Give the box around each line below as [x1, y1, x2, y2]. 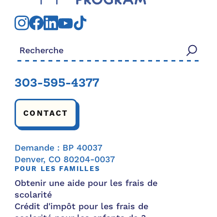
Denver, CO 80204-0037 [15, 154, 115, 165]
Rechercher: [14, 40, 64, 51]
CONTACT [23, 108, 68, 118]
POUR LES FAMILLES [15, 165, 100, 173]
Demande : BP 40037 [15, 142, 102, 154]
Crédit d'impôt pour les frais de [15, 201, 148, 212]
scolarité [15, 189, 52, 201]
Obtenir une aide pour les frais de [15, 178, 157, 189]
